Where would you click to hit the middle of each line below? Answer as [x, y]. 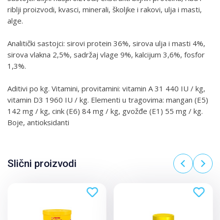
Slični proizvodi [42, 164]
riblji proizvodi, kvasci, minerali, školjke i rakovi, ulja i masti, [105, 9]
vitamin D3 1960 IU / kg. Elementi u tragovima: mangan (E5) [108, 100]
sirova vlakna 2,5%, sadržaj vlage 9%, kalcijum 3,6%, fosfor [106, 55]
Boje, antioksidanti [38, 122]
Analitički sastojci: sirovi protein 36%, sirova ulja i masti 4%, [106, 43]
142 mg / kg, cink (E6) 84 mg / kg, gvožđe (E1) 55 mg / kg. [105, 111]
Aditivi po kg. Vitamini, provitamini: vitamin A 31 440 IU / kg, [106, 88]
